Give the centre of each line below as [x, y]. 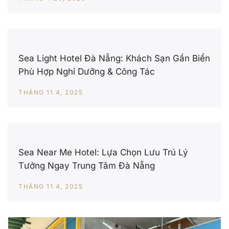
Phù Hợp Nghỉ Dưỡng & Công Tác [87, 72]
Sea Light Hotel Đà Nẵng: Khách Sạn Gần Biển [114, 59]
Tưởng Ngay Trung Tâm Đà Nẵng [87, 166]
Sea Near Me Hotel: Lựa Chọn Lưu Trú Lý [103, 153]
